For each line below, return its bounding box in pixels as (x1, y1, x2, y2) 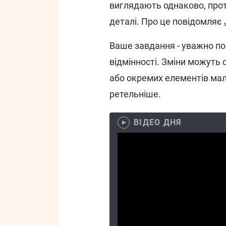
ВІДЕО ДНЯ (134, 118, 182, 127)
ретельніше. (109, 89, 161, 99)
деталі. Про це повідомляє (109, 16, 224, 27)
